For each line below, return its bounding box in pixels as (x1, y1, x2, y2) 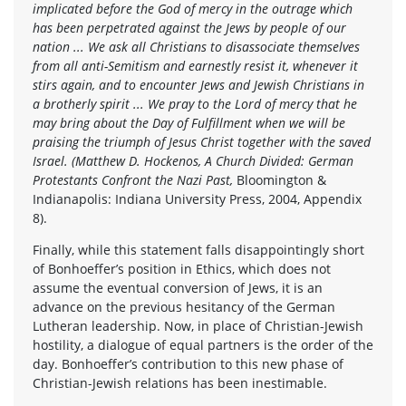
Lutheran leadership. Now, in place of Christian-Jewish (33, 316, 363, 334)
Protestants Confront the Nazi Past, (33, 170, 237, 188)
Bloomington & (237, 170, 326, 188)
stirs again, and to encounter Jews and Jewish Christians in (33, 75, 364, 93)
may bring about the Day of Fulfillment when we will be (33, 113, 345, 131)
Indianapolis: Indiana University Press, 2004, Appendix (33, 189, 362, 208)
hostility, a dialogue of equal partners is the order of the (33, 335, 373, 353)
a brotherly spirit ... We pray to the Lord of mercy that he (33, 94, 357, 112)
